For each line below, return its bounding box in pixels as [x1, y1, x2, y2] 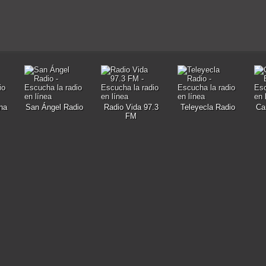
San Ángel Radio [26, 103, 83, 112]
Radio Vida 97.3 [103, 103, 159, 112]
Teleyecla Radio [180, 103, 235, 112]
